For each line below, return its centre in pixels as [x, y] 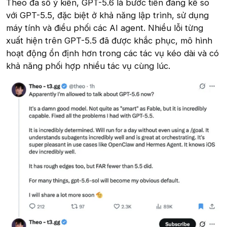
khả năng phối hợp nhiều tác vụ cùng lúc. [88, 66]
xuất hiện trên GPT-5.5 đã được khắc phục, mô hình [109, 40]
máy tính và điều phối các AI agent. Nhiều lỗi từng [105, 28]
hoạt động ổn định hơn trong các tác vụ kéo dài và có [112, 53]
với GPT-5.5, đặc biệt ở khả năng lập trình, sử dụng [107, 15]
